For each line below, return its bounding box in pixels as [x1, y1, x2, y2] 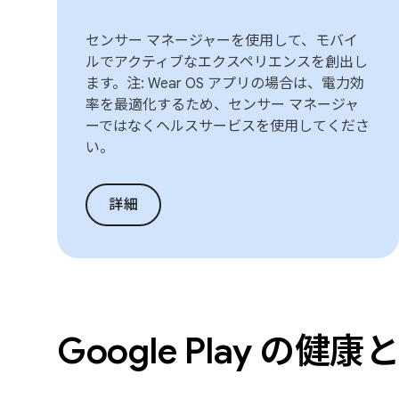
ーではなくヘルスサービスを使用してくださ [85, 118, 370, 135]
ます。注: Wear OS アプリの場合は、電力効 [85, 75, 364, 93]
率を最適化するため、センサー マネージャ [85, 96, 359, 114]
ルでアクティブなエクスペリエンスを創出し [85, 53, 368, 71]
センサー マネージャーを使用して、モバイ [85, 32, 358, 50]
